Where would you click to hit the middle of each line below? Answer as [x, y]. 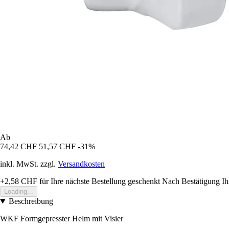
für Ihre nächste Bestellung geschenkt [99, 181]
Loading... [19, 192]
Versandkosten [81, 164]
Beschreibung [31, 201]
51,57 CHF [57, 147]
